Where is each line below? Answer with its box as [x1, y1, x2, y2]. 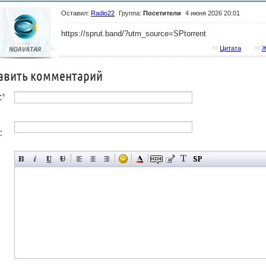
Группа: [119, 9, 143, 17]
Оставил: [61, 9, 91, 17]
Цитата [220, 45, 241, 52]
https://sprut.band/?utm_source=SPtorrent [61, 29, 206, 38]
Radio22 [91, 9, 115, 17]
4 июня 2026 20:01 [185, 9, 240, 17]
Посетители [143, 9, 181, 17]
